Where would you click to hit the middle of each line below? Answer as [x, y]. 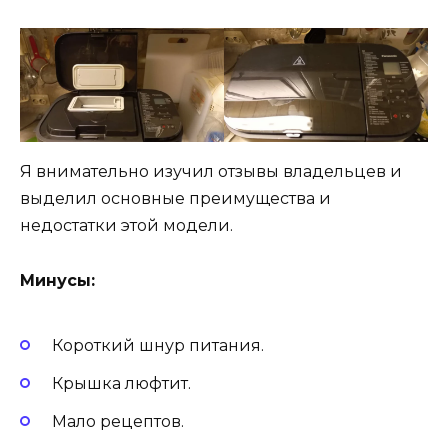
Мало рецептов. [118, 422]
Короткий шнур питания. [158, 346]
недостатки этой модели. [126, 226]
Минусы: [57, 280]
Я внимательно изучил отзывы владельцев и [211, 172]
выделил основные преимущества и [175, 199]
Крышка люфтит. [121, 384]
